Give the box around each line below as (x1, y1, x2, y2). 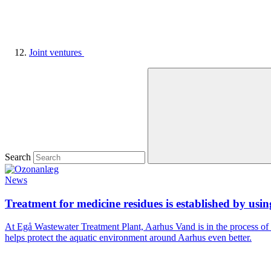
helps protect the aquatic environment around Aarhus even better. (5, 232, 252, 243)
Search (5, 151, 31, 162)
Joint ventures (29, 47, 84, 57)
